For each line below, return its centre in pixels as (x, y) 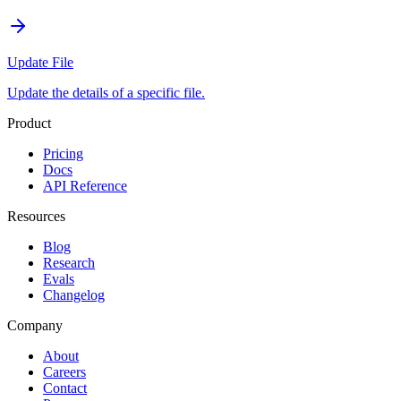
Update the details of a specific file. (106, 92)
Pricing (63, 153)
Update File (40, 62)
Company (35, 325)
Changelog (74, 294)
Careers (64, 371)
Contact (65, 388)
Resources (36, 216)
